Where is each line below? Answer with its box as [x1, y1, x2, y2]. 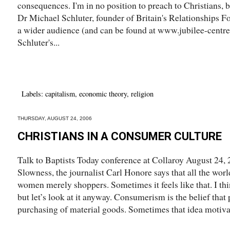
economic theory [79, 89, 127, 99]
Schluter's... [17, 36, 60, 49]
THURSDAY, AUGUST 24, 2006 [17, 116, 92, 122]
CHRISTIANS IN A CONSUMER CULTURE [17, 129, 222, 143]
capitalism [45, 89, 75, 99]
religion [131, 89, 154, 99]
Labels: [22, 89, 45, 99]
